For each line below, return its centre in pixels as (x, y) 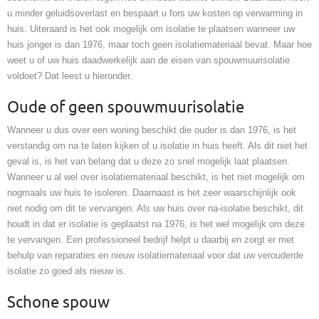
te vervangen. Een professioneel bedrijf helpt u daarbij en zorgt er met (151, 240)
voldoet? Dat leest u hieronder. (70, 76)
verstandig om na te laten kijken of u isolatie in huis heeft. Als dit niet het (157, 146)
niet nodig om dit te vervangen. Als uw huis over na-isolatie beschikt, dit (155, 209)
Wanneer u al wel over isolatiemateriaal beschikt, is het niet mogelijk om (156, 177)
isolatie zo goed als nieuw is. (67, 271)
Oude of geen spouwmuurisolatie (126, 108)
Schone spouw (58, 303)
